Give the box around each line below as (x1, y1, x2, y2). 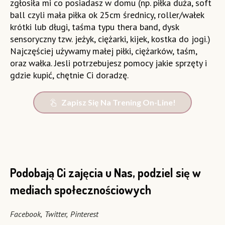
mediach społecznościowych (10, 182, 151, 198)
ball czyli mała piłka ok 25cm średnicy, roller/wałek (10, 9, 204, 21)
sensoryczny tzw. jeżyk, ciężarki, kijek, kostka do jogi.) (10, 33, 210, 45)
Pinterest (70, 209, 98, 219)
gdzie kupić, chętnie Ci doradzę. (10, 69, 129, 81)
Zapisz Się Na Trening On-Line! (61, 97, 176, 107)
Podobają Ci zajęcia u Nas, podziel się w (10, 165, 201, 181)
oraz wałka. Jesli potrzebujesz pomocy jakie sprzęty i (10, 57, 207, 69)
